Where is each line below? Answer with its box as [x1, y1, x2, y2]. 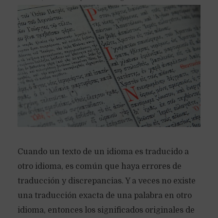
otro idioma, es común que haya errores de [17, 162, 182, 171]
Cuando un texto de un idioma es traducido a [17, 147, 189, 156]
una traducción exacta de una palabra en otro [17, 191, 192, 200]
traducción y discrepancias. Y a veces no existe [17, 176, 196, 185]
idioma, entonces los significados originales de [17, 205, 195, 215]
